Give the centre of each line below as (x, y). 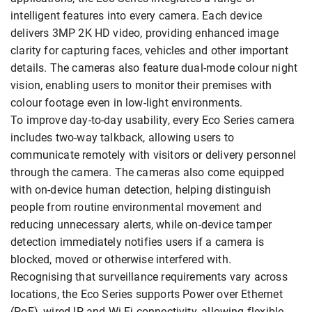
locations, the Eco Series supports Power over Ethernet (147, 295)
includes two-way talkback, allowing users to (122, 138)
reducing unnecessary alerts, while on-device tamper (141, 225)
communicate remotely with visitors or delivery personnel (154, 155)
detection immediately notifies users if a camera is (138, 242)
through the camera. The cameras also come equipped (147, 173)
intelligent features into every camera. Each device (136, 16)
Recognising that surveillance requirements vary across (149, 277)
